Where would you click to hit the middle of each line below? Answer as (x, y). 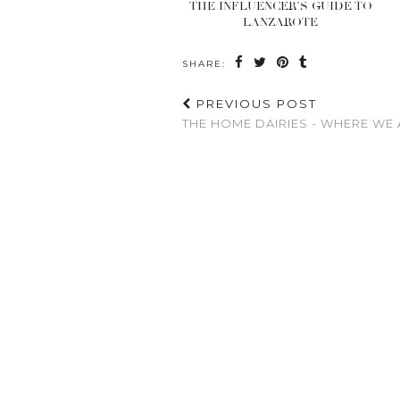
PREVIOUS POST (254, 103)
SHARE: (206, 63)
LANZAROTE (281, 22)
